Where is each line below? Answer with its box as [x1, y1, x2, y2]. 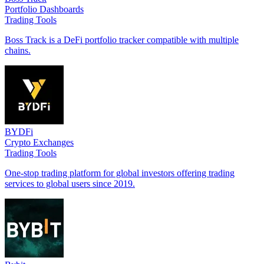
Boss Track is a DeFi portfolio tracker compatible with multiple [5, 34, 239, 45]
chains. [5, 45, 31, 55]
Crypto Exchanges [5, 137, 74, 147]
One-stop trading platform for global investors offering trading [5, 167, 235, 178]
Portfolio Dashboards [5, 4, 84, 14]
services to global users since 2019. [5, 178, 135, 189]
